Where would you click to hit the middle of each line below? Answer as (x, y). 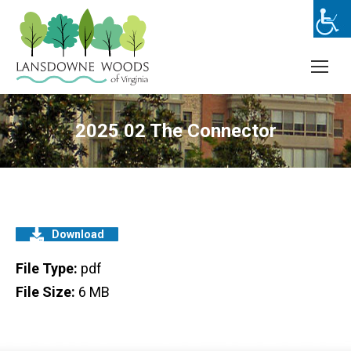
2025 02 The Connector (175, 131)
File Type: (48, 268)
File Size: (47, 292)
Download (78, 234)
